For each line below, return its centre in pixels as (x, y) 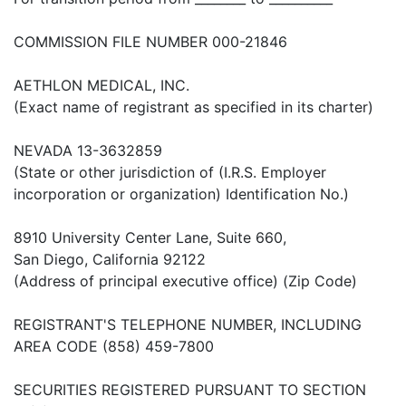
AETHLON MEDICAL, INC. (101, 85)
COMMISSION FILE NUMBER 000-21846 (150, 42)
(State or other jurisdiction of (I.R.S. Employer (170, 172)
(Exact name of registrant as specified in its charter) (193, 107)
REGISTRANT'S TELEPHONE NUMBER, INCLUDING (188, 324)
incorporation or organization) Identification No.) (181, 194)
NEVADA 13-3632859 (88, 150)
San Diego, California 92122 (110, 259)
